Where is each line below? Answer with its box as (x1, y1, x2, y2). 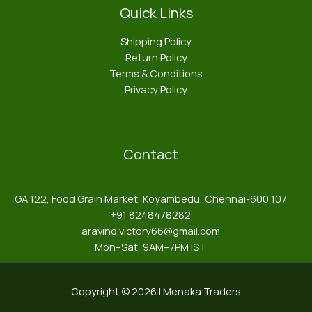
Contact (123, 145, 178, 164)
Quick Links (119, 3, 193, 23)
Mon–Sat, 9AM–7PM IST (95, 240, 206, 254)
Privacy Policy (125, 82, 187, 97)
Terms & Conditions (109, 66, 203, 81)
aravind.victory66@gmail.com (81, 224, 220, 238)
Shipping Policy (120, 34, 192, 49)
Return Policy (125, 50, 187, 65)
